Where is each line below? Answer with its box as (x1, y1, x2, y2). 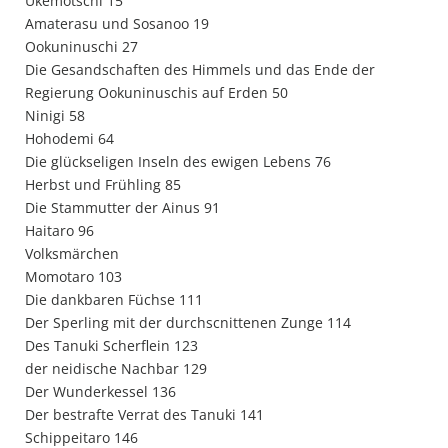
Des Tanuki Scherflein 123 (25, 336, 198, 355)
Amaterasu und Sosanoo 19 (25, 14, 209, 33)
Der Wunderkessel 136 (25, 382, 176, 401)
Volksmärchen (25, 244, 119, 263)
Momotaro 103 (25, 267, 122, 286)
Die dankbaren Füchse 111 (25, 290, 203, 309)
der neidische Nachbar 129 (25, 359, 207, 378)
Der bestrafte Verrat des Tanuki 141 (25, 405, 264, 424)
